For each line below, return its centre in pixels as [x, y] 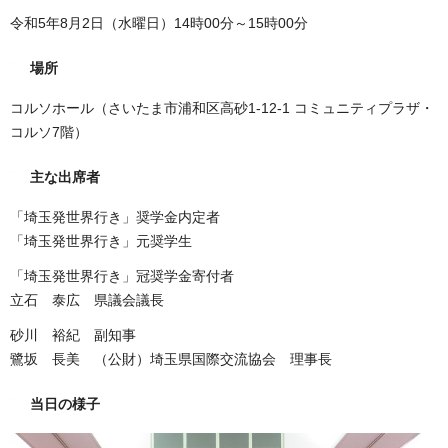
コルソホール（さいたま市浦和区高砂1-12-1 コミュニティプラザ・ [222, 107]
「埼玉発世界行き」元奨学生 [101, 241]
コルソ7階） [49, 131]
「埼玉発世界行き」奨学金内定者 [115, 217]
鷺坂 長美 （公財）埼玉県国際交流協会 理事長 [171, 359]
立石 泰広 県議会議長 [87, 300]
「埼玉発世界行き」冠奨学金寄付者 [122, 276]
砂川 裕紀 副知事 [73, 335]
